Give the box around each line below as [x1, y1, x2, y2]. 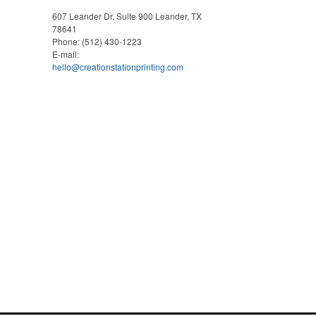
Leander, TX [155, 10, 202, 22]
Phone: [52, 35, 82, 47]
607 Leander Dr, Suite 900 [52, 10, 153, 22]
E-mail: [52, 48, 79, 60]
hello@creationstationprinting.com [52, 61, 183, 73]
